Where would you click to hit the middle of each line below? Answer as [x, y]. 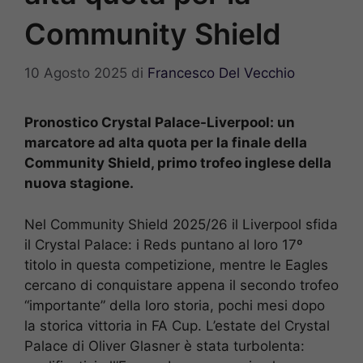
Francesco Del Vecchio [221, 73]
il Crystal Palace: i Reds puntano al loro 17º [164, 244]
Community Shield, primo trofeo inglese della [178, 163]
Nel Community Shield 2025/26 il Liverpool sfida [181, 224]
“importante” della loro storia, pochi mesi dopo [175, 305]
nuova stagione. [79, 184]
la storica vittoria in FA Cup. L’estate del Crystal [177, 325]
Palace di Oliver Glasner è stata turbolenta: [164, 346]
